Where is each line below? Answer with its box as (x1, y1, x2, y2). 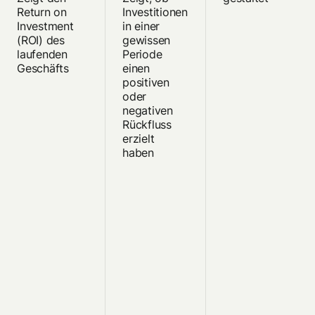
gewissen (122, 33, 171, 48)
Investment (17, 19, 74, 34)
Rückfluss (122, 117, 172, 132)
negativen (122, 103, 173, 118)
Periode (122, 47, 162, 62)
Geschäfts (17, 61, 69, 76)
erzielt (122, 131, 155, 146)
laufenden (17, 47, 67, 62)
